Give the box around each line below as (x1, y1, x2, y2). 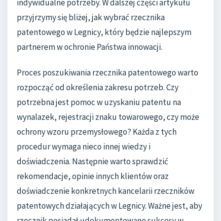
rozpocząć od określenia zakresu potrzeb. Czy (17, 81, 179, 93)
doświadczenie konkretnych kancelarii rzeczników (17, 185, 194, 196)
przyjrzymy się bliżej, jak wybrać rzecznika (17, 12, 165, 23)
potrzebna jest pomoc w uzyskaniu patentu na (17, 96, 181, 108)
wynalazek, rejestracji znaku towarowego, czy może (17, 111, 199, 122)
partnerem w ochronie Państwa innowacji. (17, 41, 162, 53)
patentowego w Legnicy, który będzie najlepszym (17, 27, 191, 38)
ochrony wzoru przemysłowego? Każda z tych (17, 126, 177, 137)
